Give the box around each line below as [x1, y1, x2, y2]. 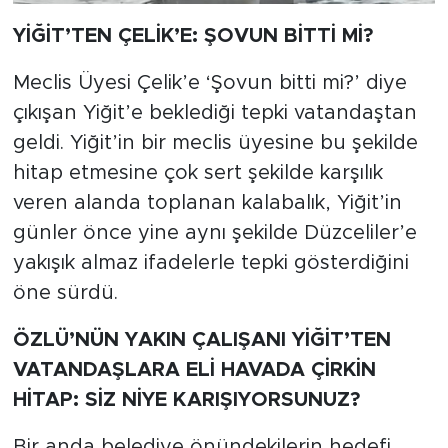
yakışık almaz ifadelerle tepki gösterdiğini [12, 253, 409, 274]
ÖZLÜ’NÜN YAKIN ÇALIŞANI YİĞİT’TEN [12, 330, 391, 351]
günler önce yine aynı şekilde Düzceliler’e [12, 223, 417, 244]
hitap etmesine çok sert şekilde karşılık [12, 163, 383, 184]
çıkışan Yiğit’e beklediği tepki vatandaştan [12, 103, 417, 124]
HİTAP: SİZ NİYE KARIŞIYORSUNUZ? [12, 390, 360, 411]
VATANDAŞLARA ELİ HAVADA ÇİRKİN [12, 360, 376, 381]
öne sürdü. [12, 283, 118, 304]
